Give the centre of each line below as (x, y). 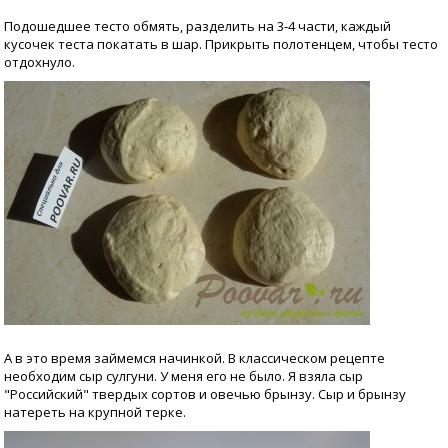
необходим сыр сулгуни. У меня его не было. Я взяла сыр (183, 376)
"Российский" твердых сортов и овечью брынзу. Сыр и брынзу (205, 394)
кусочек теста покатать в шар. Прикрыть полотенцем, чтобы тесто (221, 44)
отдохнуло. (39, 62)
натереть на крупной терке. (95, 412)
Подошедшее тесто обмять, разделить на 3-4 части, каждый (197, 26)
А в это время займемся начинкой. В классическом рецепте (194, 358)
